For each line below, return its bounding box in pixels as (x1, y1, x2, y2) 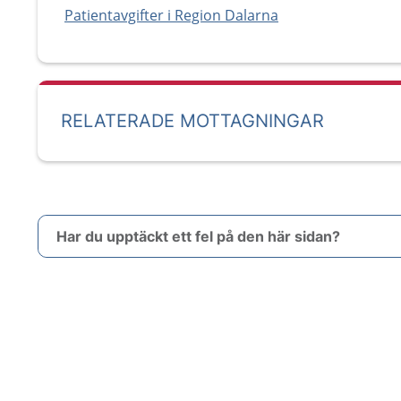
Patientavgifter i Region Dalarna (64, 5, 278, 25)
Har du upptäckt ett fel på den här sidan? (56, 227, 340, 245)
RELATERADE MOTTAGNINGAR (61, 110, 324, 132)
